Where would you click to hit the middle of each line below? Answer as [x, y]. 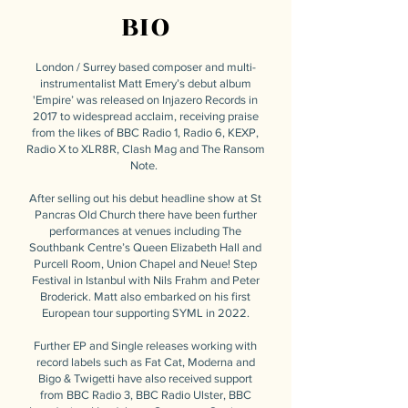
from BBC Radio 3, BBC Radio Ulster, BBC [145, 395]
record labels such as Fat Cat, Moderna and [145, 362]
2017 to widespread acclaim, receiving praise [145, 116]
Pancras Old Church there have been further [145, 214]
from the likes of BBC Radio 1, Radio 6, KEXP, [145, 133]
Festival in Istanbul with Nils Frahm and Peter [145, 280]
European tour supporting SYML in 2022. [145, 313]
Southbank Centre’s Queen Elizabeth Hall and [145, 247]
